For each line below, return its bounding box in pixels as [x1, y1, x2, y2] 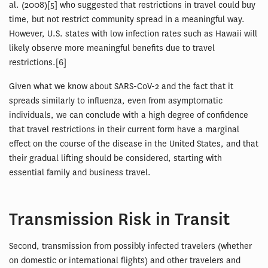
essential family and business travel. [9, 166, 151, 178]
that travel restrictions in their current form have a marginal [9, 123, 239, 135]
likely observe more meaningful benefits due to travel [9, 42, 215, 54]
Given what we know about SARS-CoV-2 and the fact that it [9, 80, 233, 92]
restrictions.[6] [9, 56, 66, 68]
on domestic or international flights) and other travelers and [9, 254, 240, 266]
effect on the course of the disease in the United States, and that [9, 138, 258, 150]
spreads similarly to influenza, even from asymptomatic [9, 95, 223, 106]
